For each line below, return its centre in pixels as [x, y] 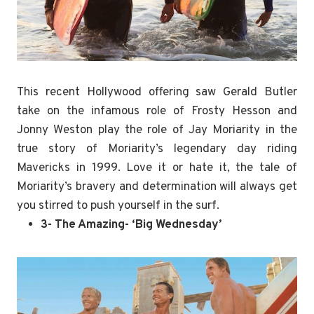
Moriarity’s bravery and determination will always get [157, 187]
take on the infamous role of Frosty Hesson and [157, 112]
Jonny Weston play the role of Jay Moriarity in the [157, 131]
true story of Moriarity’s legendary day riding [157, 150]
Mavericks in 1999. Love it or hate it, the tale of [157, 169]
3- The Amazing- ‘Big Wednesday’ [131, 225]
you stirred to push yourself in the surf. [118, 206]
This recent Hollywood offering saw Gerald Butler [157, 93]
